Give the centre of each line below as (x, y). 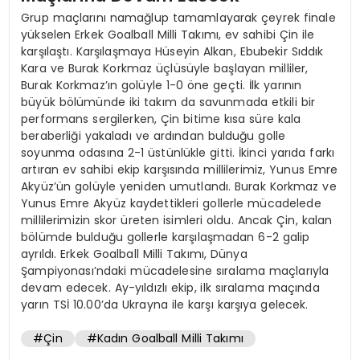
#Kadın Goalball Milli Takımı (165, 338)
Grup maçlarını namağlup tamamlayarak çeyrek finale (178, 17)
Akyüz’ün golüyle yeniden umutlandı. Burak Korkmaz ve (179, 186)
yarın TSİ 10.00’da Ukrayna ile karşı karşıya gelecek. (165, 304)
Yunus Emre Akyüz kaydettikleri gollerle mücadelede (171, 203)
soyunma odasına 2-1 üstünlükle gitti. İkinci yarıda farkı (178, 152)
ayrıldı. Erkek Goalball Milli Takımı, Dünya (134, 254)
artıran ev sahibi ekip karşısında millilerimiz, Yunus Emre (180, 169)
